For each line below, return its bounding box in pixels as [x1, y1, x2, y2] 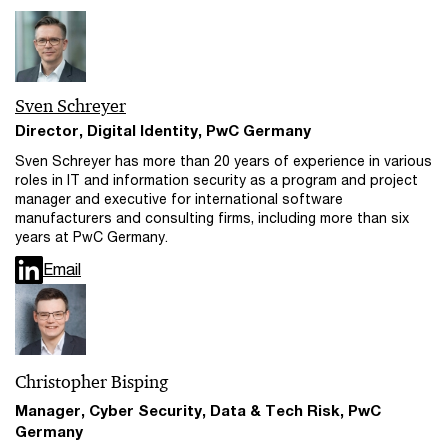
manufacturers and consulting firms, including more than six [15, 209, 409, 227]
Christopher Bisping [15, 371, 168, 394]
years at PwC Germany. [15, 228, 168, 246]
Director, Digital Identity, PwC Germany [15, 121, 311, 140]
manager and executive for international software [15, 190, 343, 208]
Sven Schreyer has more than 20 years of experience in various [15, 152, 432, 170]
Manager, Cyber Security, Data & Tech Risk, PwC [15, 401, 381, 420]
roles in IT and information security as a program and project [15, 171, 418, 189]
